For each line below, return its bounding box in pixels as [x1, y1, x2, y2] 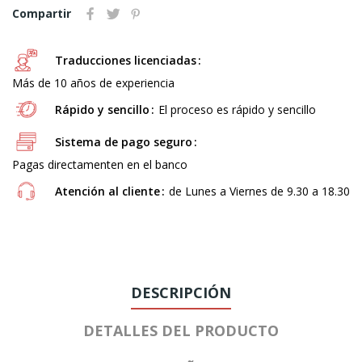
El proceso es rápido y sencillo [158, 101, 316, 117]
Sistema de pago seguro [55, 133, 192, 149]
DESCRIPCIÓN [131, 282, 231, 302]
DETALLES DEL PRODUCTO [83, 320, 279, 340]
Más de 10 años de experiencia [12, 74, 175, 90]
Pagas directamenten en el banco [12, 156, 187, 172]
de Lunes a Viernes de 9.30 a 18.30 [169, 183, 350, 199]
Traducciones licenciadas [55, 52, 196, 68]
